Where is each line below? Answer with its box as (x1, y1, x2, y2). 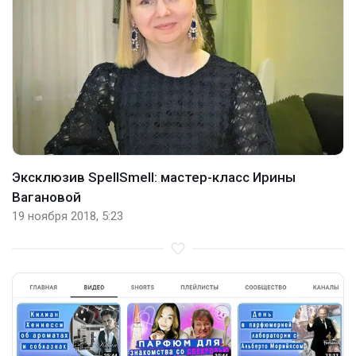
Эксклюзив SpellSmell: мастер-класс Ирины (12, 169, 296, 186)
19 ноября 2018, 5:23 (12, 209, 123, 224)
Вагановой (12, 189, 81, 206)
